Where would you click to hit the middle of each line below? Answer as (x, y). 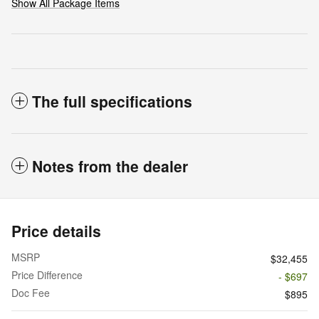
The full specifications (112, 101)
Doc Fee (31, 293)
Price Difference (47, 275)
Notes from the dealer (110, 166)
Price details (56, 231)
